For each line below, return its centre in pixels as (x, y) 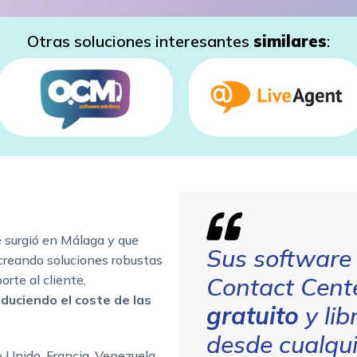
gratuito (253, 316)
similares (290, 41)
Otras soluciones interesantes (140, 41)
